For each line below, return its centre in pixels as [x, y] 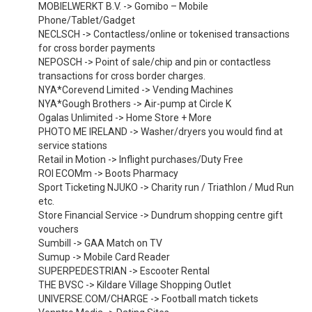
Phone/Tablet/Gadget [87, 20]
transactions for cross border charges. [122, 76]
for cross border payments [97, 48]
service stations [73, 146]
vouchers [58, 229]
